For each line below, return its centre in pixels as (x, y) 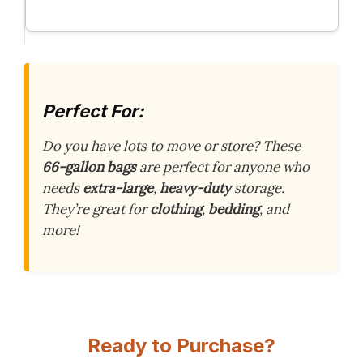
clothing (176, 209)
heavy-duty (195, 188)
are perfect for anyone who (223, 167)
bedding (234, 209)
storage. (258, 188)
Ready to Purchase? (181, 345)
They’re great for (96, 209)
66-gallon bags (89, 167)
